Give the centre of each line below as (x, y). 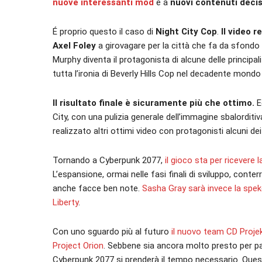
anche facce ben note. (97, 188)
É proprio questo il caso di (104, 32)
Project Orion (78, 246)
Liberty (65, 202)
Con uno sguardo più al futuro (111, 232)
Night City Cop (186, 32)
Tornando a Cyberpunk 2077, (108, 160)
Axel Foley (74, 46)
